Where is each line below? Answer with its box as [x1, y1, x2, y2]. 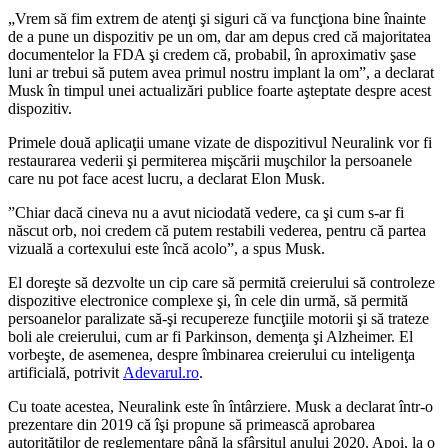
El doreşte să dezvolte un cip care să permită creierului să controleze [8, 274, 435, 292]
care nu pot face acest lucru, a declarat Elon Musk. [8, 170, 325, 188]
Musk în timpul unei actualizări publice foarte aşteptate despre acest [8, 82, 431, 100]
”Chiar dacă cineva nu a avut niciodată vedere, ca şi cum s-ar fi [8, 204, 404, 222]
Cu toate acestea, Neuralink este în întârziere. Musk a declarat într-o [8, 398, 433, 416]
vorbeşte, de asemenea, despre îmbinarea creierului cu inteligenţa [8, 346, 415, 364]
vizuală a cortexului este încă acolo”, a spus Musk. [8, 240, 325, 258]
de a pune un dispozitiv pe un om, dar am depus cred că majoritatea [8, 28, 431, 46]
